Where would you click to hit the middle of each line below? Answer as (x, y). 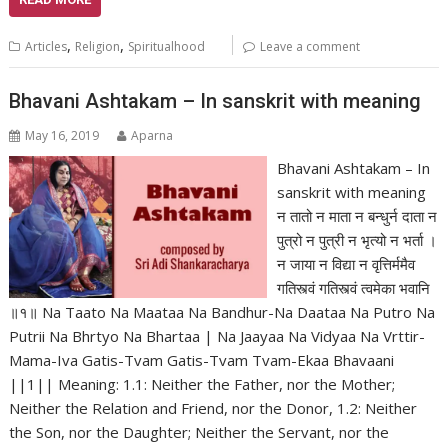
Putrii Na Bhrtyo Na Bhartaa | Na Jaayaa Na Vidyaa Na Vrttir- (217, 336)
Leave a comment (310, 46)
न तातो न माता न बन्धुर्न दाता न (356, 216)
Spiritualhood (167, 46)
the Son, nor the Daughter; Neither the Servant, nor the (199, 432)
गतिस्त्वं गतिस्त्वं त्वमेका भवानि (353, 288)
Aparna (152, 136)
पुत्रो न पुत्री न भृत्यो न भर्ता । (356, 240)
